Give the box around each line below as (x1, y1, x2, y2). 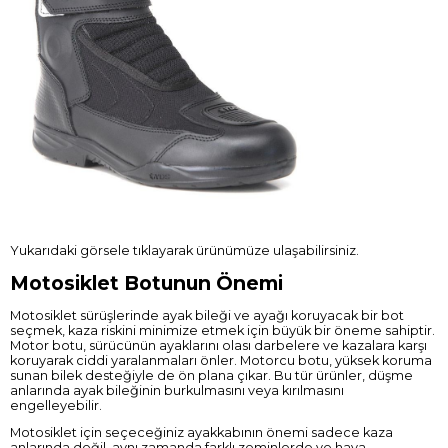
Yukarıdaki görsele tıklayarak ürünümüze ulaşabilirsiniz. (10, 243, 359, 258)
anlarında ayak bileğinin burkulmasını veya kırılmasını (10, 382, 344, 398)
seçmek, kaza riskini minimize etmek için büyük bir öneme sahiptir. (10, 322, 435, 338)
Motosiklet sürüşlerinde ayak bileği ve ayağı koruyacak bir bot (10, 307, 404, 323)
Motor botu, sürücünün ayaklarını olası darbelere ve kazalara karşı (10, 337, 427, 353)
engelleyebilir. (10, 397, 105, 413)
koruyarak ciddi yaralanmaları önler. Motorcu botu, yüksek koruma (10, 352, 432, 368)
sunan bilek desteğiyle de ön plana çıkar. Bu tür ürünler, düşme (10, 367, 413, 383)
